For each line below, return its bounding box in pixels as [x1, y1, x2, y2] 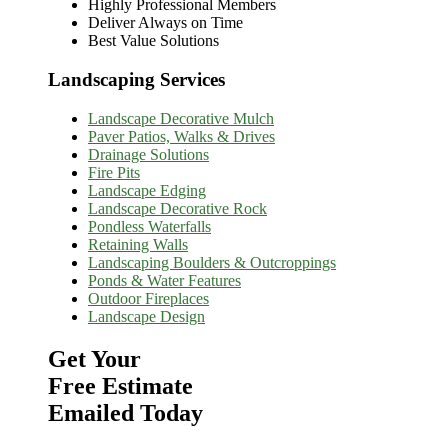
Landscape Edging [88, 181, 206, 199]
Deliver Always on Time [88, 14, 243, 32]
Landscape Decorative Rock [88, 199, 267, 217]
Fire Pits [88, 163, 140, 181]
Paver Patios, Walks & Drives [88, 127, 275, 145]
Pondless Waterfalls [88, 217, 211, 235]
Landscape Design [88, 307, 205, 325]
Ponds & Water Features [88, 271, 241, 289]
